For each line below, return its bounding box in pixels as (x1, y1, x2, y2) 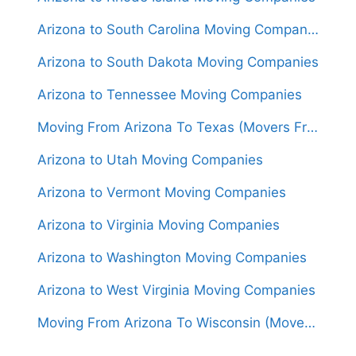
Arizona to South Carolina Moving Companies (308, 21, 319, 38)
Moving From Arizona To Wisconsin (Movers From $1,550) (304, 315, 315, 331)
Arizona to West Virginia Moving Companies (37, 282, 315, 299)
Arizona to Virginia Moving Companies (37, 217, 280, 234)
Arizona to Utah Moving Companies (37, 152, 263, 168)
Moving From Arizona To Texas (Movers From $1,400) (307, 119, 318, 136)
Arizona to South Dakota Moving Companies (37, 54, 319, 71)
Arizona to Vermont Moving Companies (37, 184, 286, 201)
